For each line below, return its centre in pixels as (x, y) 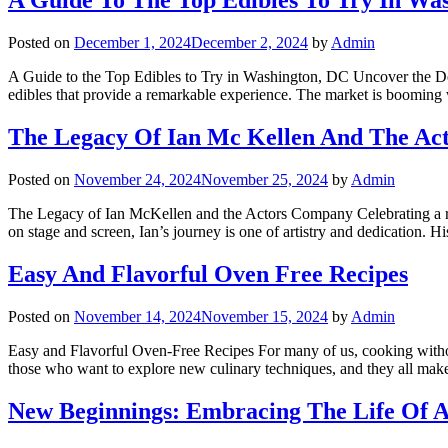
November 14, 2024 (137, 316)
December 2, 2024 (249, 43)
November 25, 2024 (264, 180)
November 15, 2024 (264, 316)
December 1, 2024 (132, 43)
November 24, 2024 (137, 180)
